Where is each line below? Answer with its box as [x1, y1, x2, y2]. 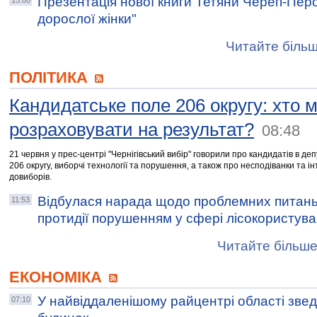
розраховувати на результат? [9, 119, 254, 140]
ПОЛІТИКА [9, 69, 92, 86]
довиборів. [9, 172, 52, 182]
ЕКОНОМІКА [9, 268, 106, 286]
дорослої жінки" [38, 11, 137, 26]
